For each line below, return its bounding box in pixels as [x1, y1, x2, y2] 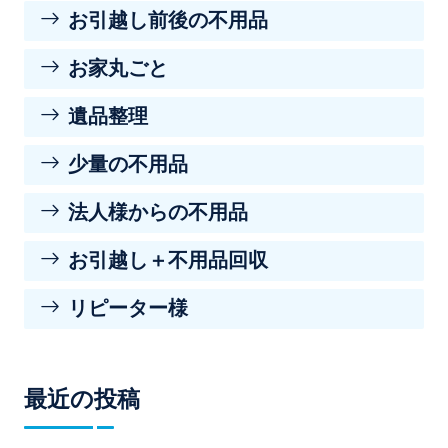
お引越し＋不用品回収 [68, 246, 268, 274]
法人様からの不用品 [68, 198, 248, 226]
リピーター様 [68, 294, 188, 322]
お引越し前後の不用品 [68, 6, 268, 34]
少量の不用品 [68, 150, 188, 178]
